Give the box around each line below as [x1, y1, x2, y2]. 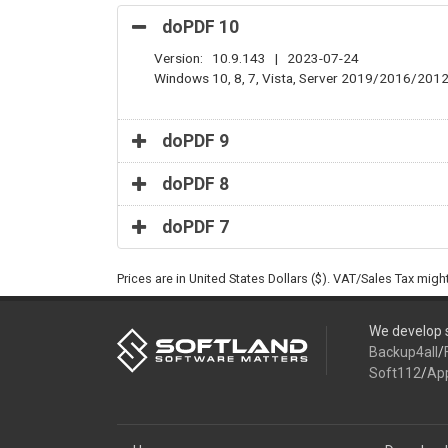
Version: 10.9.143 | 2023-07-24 [154, 50, 359, 66]
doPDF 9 [162, 131, 229, 151]
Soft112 [368, 365, 421, 381]
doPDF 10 [162, 17, 239, 37]
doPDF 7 [162, 217, 229, 237]
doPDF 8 [162, 174, 229, 194]
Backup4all [368, 344, 438, 360]
